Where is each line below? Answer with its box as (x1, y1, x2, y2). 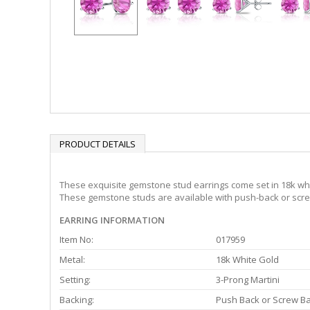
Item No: (60, 233, 93, 246)
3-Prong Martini (216, 273, 280, 286)
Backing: (60, 293, 94, 307)
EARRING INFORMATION (60, 214, 165, 227)
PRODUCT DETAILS (60, 138, 136, 150)
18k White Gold (216, 253, 279, 266)
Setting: (60, 273, 91, 286)
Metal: (60, 253, 85, 266)
